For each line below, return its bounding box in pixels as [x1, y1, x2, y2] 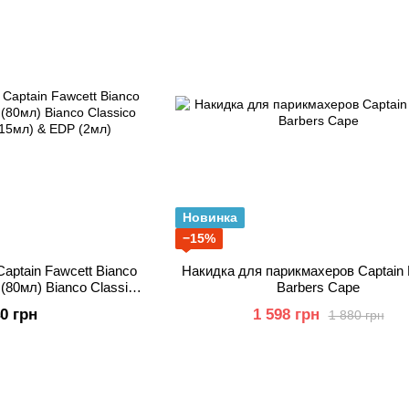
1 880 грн [328, 307, 384, 322]
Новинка [183, 210, 237, 225]
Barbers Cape [277, 279, 360, 295]
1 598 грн [252, 306, 320, 323]
